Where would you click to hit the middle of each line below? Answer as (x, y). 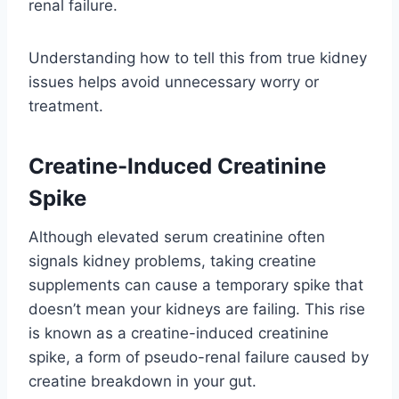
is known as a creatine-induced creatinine (179, 333)
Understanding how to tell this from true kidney (198, 57)
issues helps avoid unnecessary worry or (174, 81)
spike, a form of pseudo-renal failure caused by (199, 357)
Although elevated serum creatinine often (177, 236)
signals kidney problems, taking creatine (172, 261)
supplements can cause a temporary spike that (196, 285)
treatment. (66, 106)
